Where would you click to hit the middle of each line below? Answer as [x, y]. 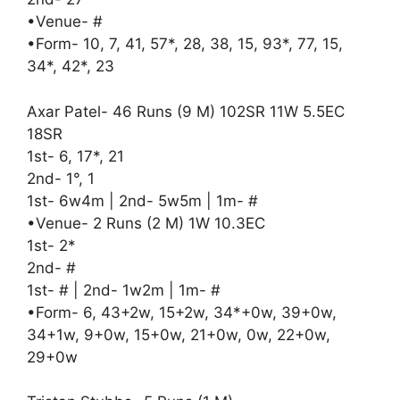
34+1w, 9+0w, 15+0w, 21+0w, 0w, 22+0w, [179, 334]
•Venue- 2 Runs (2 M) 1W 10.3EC [148, 223]
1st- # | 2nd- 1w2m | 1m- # [124, 290]
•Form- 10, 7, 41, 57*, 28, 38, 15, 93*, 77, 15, [185, 44]
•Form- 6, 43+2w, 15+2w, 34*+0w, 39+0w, [182, 312]
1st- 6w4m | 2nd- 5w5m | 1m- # [142, 200]
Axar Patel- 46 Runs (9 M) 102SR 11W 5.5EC [186, 111]
